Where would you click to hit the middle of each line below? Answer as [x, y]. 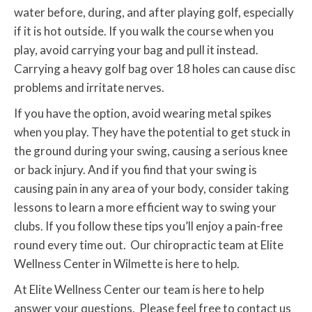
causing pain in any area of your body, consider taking [151, 189]
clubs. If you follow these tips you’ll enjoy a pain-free [148, 226]
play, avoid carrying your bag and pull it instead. [136, 50]
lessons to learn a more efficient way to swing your [145, 208]
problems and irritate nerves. [89, 88]
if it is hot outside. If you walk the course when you [144, 31]
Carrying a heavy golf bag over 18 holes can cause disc [155, 69]
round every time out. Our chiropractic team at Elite [149, 245]
